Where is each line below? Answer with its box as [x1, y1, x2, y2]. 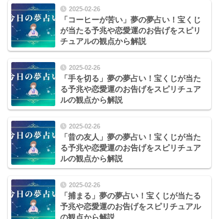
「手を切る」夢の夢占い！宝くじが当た [60, 74, 201, 83]
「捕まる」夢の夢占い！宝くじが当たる [60, 192, 201, 200]
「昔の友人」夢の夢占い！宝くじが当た [60, 133, 201, 142]
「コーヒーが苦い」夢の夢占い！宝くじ [60, 15, 201, 24]
